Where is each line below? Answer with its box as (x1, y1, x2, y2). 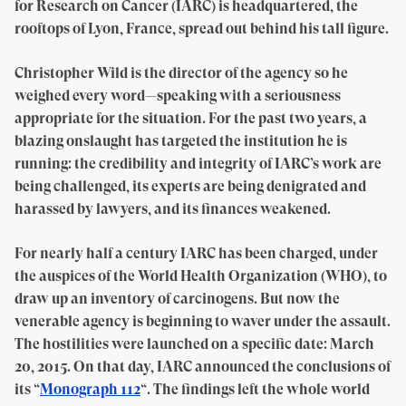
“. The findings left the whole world (140, 381, 370, 398)
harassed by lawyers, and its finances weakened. (14, 200, 331, 217)
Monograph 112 (40, 381, 140, 398)
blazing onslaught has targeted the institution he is (14, 132, 347, 150)
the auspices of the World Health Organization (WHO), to (14, 267, 387, 285)
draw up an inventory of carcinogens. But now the (14, 290, 340, 307)
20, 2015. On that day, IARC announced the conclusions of (14, 358, 391, 375)
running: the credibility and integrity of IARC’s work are (14, 155, 382, 172)
